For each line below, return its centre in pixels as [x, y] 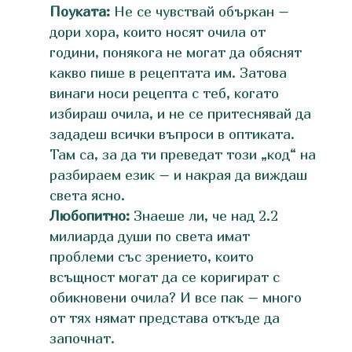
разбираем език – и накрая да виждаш [178, 174]
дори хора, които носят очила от [157, 31]
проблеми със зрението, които [151, 256]
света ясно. [87, 195]
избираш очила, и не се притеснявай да [180, 113]
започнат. [82, 338]
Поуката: [79, 11]
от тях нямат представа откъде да [164, 317]
